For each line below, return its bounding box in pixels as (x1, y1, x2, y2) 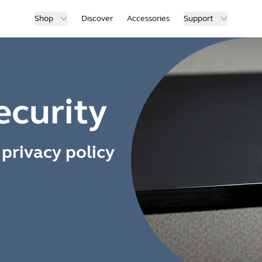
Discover (81, 13, 113, 23)
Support (184, 13, 213, 23)
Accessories (127, 13, 170, 23)
